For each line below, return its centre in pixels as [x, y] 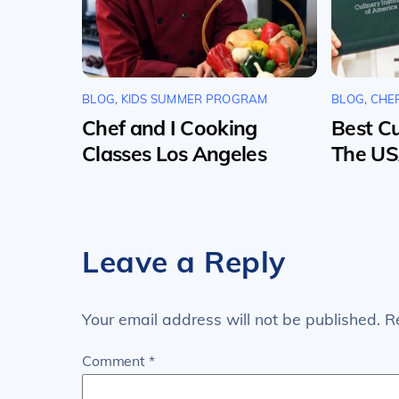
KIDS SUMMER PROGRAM [194, 99]
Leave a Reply [184, 261]
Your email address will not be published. [231, 319]
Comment [115, 360]
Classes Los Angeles [174, 153]
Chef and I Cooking [170, 127]
